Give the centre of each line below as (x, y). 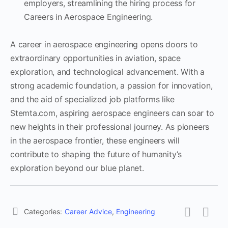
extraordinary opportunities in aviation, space (95, 58)
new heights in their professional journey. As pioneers (110, 126)
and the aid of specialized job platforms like (93, 99)
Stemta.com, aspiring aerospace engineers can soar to (112, 113)
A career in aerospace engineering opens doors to (104, 44)
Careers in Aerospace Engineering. (89, 17)
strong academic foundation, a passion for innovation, (111, 85)
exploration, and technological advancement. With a (108, 72)
